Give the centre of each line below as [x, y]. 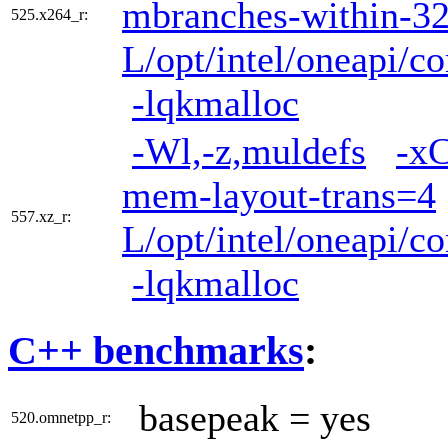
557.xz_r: [41, 217]
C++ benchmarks [156, 350]
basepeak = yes [255, 417]
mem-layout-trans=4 [279, 195]
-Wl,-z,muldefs [249, 151]
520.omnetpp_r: [61, 417]
